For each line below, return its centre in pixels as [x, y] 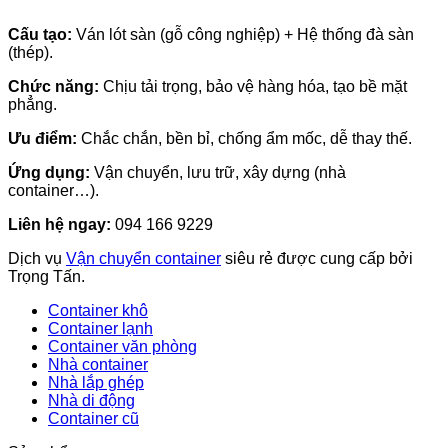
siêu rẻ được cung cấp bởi [317, 258]
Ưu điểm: [42, 138]
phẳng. [32, 104]
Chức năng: [53, 86]
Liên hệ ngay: [61, 224]
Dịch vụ [37, 258]
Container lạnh [100, 328]
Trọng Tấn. [46, 276]
